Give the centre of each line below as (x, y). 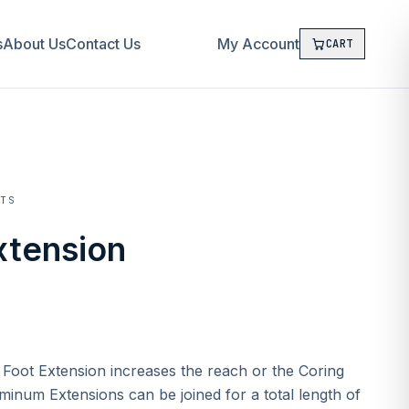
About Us (35, 44)
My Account (258, 44)
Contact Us (104, 44)
